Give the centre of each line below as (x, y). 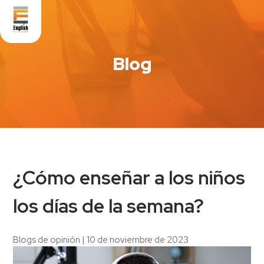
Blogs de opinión (47, 240)
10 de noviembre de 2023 (138, 240)
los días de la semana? (109, 206)
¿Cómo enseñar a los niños (24, 178)
